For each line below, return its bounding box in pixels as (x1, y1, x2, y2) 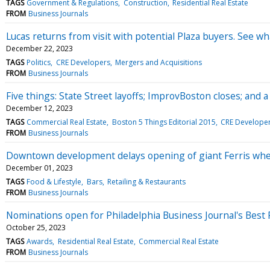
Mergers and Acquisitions (115, 57, 202, 67)
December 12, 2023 (6, 102, 73, 113)
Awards (27, 236, 53, 246)
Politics (27, 57, 51, 67)
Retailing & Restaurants (107, 176, 186, 187)
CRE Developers (55, 57, 110, 67)
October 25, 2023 (6, 222, 66, 233)
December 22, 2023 (6, 43, 73, 54)
